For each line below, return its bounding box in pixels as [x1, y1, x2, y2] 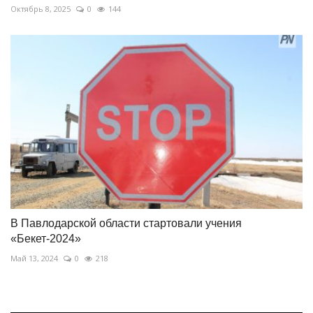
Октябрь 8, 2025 [10, 3, 71, 15]
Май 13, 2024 [10, 252, 58, 263]
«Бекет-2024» [10, 232, 81, 245]
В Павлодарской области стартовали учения [10, 217, 242, 229]
